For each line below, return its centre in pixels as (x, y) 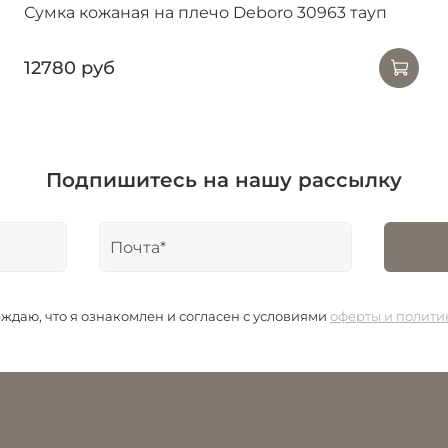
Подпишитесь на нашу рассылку (224, 180)
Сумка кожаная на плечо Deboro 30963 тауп (205, 12)
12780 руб (69, 67)
